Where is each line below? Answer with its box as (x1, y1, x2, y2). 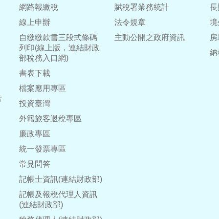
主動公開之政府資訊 (114, 33, 185, 42)
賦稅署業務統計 (114, 3, 169, 11)
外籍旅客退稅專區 (19, 114, 82, 123)
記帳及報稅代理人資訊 (19, 190, 97, 198)
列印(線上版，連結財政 (19, 44, 100, 52)
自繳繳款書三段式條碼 (19, 33, 97, 42)
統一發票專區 (19, 145, 66, 153)
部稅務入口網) (19, 54, 68, 62)
